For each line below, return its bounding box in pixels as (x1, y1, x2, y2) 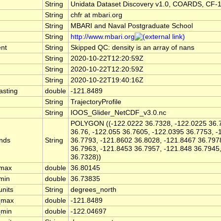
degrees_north (71, 186, 116, 194)
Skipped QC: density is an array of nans (71, 44, 194, 52)
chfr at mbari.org (71, 11, 122, 19)
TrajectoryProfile (71, 98, 121, 106)
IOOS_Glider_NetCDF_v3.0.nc (71, 109, 166, 117)
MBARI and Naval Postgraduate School (71, 22, 193, 30)
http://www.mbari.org (71, 33, 135, 41)
